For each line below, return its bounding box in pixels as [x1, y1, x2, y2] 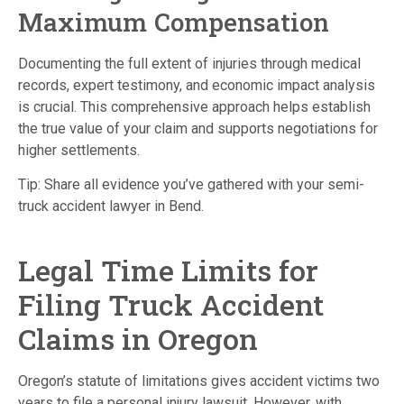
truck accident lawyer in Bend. [18, 197, 204, 216]
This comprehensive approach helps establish [77, 97, 371, 115]
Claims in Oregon [18, 319, 258, 359]
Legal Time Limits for [18, 251, 318, 290]
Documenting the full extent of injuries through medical [18, 54, 361, 72]
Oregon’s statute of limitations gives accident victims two [18, 372, 380, 390]
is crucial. [18, 97, 77, 115]
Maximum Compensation [18, 5, 330, 39]
